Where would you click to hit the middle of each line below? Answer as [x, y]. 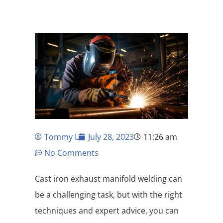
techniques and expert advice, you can [107, 210]
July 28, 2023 [111, 137]
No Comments [71, 153]
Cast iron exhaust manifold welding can [109, 178]
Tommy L [61, 137]
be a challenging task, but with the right [109, 194]
